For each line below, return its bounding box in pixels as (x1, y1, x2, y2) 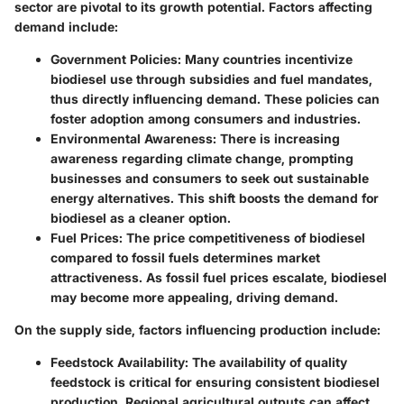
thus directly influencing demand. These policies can (50, 90, 380, 106)
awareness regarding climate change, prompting (50, 150, 353, 166)
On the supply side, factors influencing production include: (14, 321, 381, 337)
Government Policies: (50, 50, 181, 67)
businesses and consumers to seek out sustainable (50, 170, 369, 186)
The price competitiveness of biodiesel (123, 229, 365, 245)
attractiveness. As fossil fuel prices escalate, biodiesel (50, 269, 387, 285)
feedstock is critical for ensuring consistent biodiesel (50, 373, 380, 390)
